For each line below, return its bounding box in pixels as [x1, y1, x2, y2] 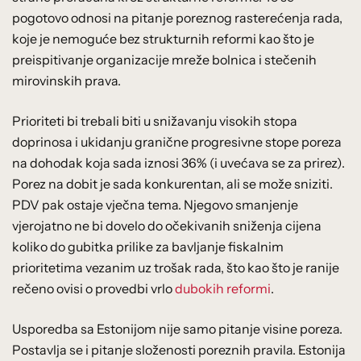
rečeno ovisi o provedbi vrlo [12, 280, 175, 297]
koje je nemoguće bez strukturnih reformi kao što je [12, 31, 314, 48]
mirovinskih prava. [12, 73, 121, 89]
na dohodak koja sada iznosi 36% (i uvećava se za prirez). [12, 155, 345, 172]
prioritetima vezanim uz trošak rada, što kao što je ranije [12, 259, 339, 276]
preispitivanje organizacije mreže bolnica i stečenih [12, 52, 317, 68]
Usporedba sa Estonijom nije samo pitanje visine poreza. [12, 321, 342, 338]
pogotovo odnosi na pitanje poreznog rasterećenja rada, [12, 10, 342, 27]
